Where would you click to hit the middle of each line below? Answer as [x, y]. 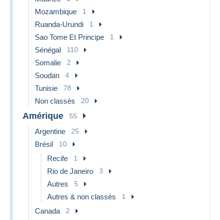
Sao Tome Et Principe [69, 37]
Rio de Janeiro [70, 171]
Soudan [47, 75]
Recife [57, 158]
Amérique [43, 116]
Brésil [44, 144]
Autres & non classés [82, 196]
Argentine [50, 131]
